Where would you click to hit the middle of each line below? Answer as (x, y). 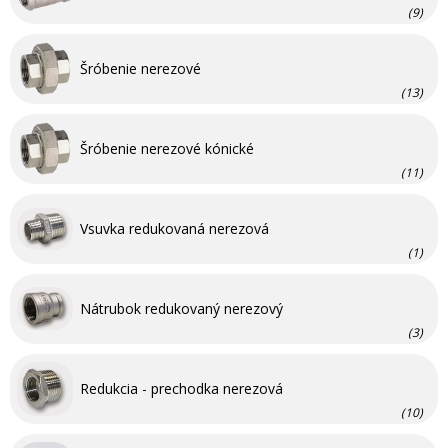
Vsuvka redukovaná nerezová (174, 228)
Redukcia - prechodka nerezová (181, 388)
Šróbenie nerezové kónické (167, 148)
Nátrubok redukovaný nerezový (181, 308)
